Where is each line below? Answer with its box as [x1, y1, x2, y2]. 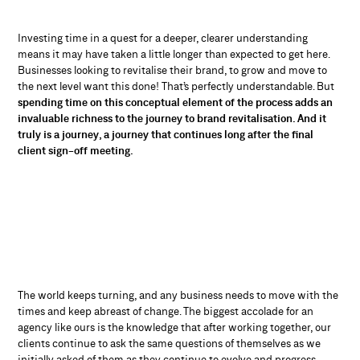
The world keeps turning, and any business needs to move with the [18, 289, 339, 301]
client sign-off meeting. [18, 145, 134, 157]
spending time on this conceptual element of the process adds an [18, 96, 333, 108]
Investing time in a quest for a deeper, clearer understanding [18, 32, 309, 44]
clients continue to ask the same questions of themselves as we [18, 337, 321, 350]
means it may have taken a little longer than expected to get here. [18, 48, 330, 60]
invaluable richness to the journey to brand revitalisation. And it [18, 112, 327, 125]
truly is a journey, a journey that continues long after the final [18, 129, 314, 141]
